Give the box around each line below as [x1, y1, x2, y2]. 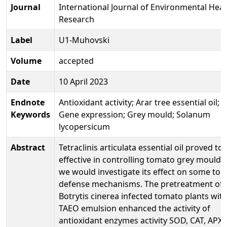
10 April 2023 [59, 75, 108, 87]
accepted [59, 55, 94, 66]
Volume [11, 55, 42, 66]
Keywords [11, 108, 50, 120]
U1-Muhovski [59, 34, 109, 46]
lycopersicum [59, 121, 110, 132]
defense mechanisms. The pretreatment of [59, 178, 223, 190]
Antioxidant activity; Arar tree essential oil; [59, 96, 219, 108]
